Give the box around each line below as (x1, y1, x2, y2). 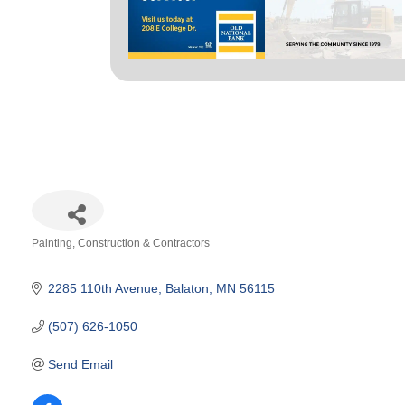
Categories (31, 249, 93, 264)
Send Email (47, 356, 113, 372)
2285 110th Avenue (47, 280, 158, 296)
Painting (32, 236, 72, 250)
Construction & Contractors (78, 236, 210, 250)
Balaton (165, 280, 209, 296)
